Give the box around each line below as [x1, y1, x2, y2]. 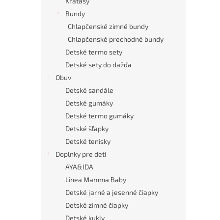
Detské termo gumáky [65, 111, 134, 120]
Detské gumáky [65, 98, 113, 107]
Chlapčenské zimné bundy [68, 22, 148, 30]
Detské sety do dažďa [65, 60, 132, 69]
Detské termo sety [65, 47, 122, 56]
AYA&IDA [65, 162, 93, 171]
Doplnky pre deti [55, 149, 106, 158]
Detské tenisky [65, 137, 110, 145]
